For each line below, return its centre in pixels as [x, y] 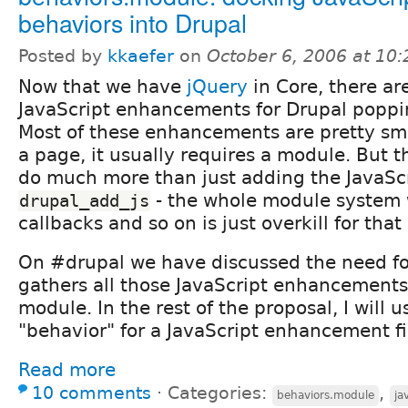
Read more [67, 369]
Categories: [220, 393]
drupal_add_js [84, 200]
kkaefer [141, 56]
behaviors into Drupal [133, 22]
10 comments [92, 393]
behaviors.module [326, 395]
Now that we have [102, 86]
